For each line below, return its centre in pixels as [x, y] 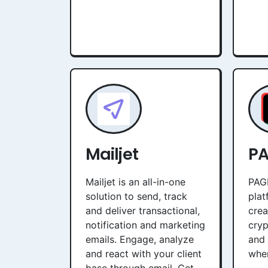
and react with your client [144, 254]
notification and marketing [145, 225]
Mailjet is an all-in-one [135, 182]
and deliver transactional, [143, 211]
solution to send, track [136, 196]
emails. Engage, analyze [140, 239]
